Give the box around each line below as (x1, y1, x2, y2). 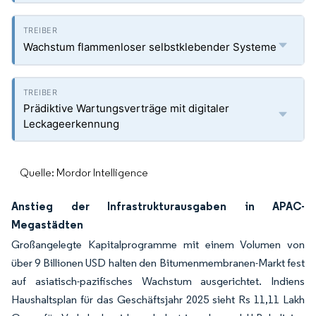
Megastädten (11, 217, 83, 231)
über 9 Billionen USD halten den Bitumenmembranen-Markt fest (11, 256, 305, 269)
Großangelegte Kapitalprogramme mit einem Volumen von (11, 238, 305, 251)
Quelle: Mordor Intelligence (20, 166, 148, 179)
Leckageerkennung (23, 117, 119, 130)
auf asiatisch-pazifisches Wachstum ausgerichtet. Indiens (11, 274, 305, 288)
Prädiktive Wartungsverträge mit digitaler (23, 102, 229, 115)
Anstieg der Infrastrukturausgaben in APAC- (11, 199, 305, 213)
